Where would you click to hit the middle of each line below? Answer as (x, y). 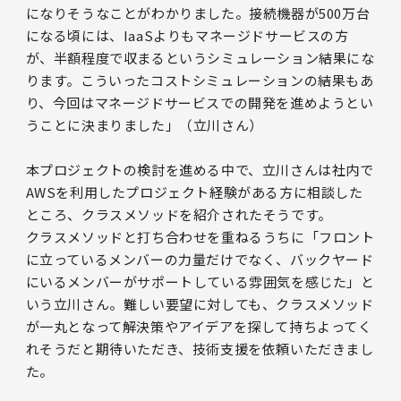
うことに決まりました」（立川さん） (144, 124)
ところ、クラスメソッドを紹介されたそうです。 (179, 214)
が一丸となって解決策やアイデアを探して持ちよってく (199, 326)
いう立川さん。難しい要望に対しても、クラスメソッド (200, 303)
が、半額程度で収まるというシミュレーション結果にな (200, 57)
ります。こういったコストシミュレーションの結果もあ (200, 80)
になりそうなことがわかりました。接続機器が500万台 (198, 13)
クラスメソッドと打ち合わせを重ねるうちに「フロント (200, 236)
